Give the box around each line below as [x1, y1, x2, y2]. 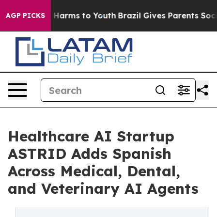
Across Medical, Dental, [8, 162, 180, 180]
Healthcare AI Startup [8, 127, 174, 145]
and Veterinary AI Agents [8, 179, 199, 198]
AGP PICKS [6, 11, 45, 20]
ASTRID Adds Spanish [8, 144, 171, 163]
